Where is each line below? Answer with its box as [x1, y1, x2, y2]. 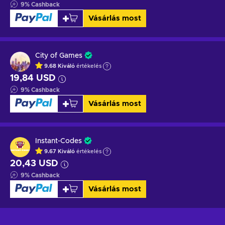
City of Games [35, 52, 82, 59]
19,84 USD [10, 73, 56, 83]
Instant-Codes [35, 137, 82, 145]
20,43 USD [10, 159, 58, 168]
